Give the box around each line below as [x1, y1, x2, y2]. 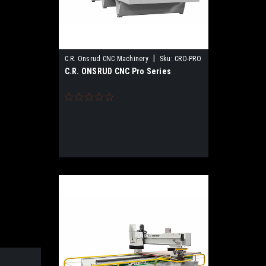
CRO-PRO [175, 55, 201, 63]
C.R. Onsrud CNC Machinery [64, 55, 148, 63]
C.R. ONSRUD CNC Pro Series [64, 66, 171, 76]
